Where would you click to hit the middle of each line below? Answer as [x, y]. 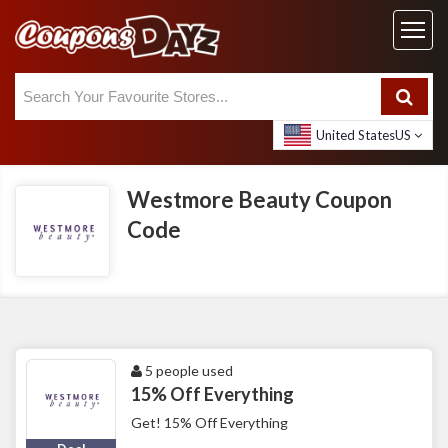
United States [355, 135]
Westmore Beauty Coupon [259, 200]
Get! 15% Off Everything [209, 423]
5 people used [187, 371]
